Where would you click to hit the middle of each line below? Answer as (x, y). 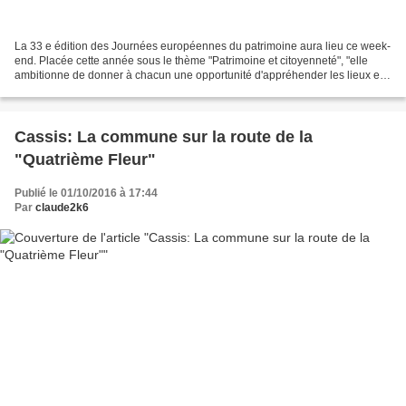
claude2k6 (62, 207)
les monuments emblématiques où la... (109, 89)
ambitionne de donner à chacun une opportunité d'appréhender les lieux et (198, 75)
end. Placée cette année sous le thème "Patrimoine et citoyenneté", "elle (191, 60)
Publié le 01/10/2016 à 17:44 (86, 193)
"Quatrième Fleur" (85, 159)
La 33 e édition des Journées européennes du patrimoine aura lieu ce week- (203, 46)
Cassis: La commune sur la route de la (164, 136)
